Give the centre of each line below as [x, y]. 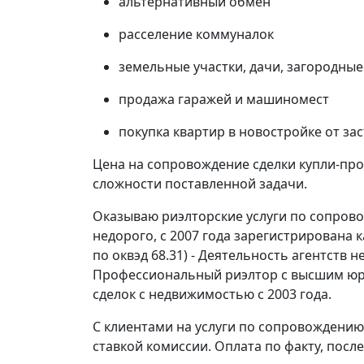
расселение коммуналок [196, 34]
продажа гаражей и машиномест [224, 99]
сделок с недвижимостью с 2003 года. [212, 294]
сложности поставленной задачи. [200, 184]
